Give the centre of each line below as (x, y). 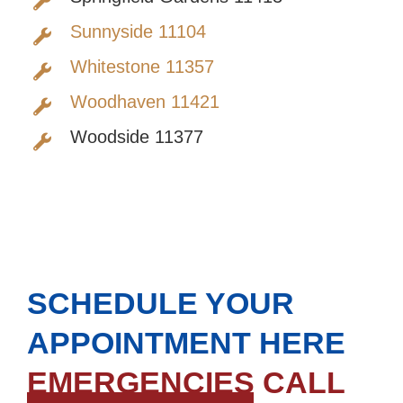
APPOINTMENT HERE (186, 343)
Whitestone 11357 (142, 67)
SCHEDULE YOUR (161, 304)
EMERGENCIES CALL (186, 383)
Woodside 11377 (136, 137)
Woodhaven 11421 (144, 102)
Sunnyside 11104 (138, 32)
